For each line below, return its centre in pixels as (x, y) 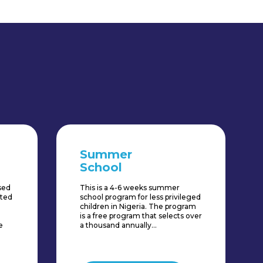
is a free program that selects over (141, 216)
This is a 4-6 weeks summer (130, 188)
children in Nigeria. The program (138, 207)
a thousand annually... (118, 225)
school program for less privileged (140, 197)
